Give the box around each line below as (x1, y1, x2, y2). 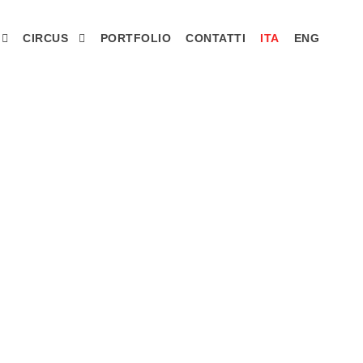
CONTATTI (186, 32, 246, 45)
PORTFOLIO (100, 32, 171, 45)
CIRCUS (23, 32, 68, 45)
